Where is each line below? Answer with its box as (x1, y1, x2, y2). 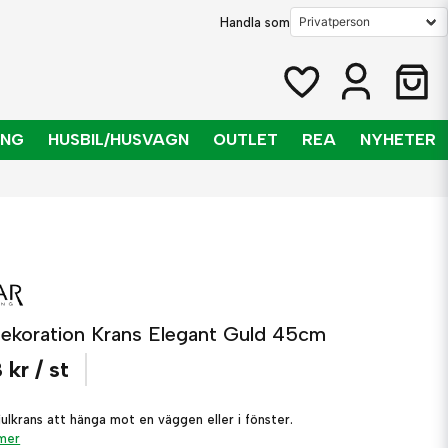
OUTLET (213, 130, 278, 149)
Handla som (220, 14, 290, 30)
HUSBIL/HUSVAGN (48, 130, 189, 149)
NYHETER (360, 130, 436, 149)
